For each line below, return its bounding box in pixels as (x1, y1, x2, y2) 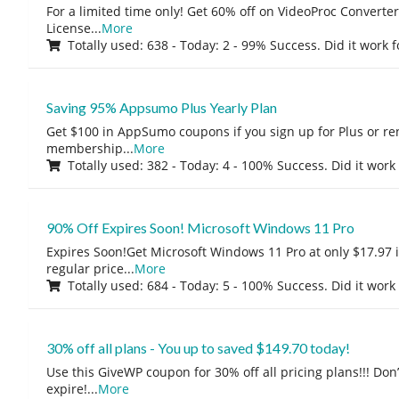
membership (45, 139, 123, 157)
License (45, 19, 91, 37)
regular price (45, 259, 124, 277)
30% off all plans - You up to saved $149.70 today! (45, 338, 350, 356)
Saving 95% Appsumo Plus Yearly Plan (45, 98, 277, 116)
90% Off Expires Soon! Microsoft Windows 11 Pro (45, 218, 354, 236)
